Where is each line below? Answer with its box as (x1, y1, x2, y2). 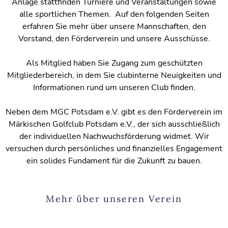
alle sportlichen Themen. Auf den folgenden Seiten (19, 8, 209, 20)
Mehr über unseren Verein (46, 193, 182, 205)
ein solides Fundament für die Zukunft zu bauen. (26, 155, 202, 166)
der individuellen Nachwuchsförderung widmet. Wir (19, 130, 209, 142)
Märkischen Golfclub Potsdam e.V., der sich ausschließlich (8, 118, 220, 130)
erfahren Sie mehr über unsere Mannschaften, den (22, 20, 206, 32)
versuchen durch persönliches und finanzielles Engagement (6, 142, 222, 154)
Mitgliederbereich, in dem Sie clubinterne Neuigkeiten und (7, 69, 221, 81)
